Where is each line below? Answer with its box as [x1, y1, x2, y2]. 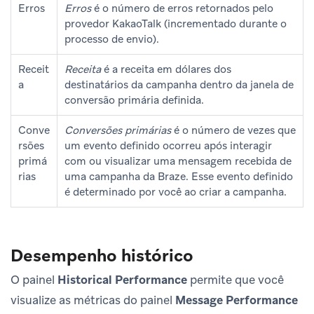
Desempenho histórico [11, 245, 193, 267]
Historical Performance [57, 272, 187, 288]
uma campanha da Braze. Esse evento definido [64, 170, 293, 184]
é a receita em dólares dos [101, 62, 231, 77]
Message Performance [175, 292, 298, 308]
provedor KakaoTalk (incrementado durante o [64, 17, 287, 32]
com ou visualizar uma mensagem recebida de [64, 154, 292, 169]
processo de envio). [64, 32, 159, 47]
